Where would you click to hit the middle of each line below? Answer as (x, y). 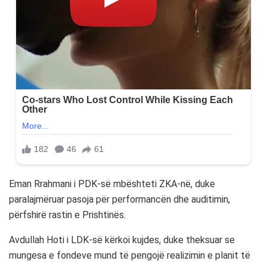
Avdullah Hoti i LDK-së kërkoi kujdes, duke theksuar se (122, 240)
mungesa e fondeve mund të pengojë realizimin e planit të (130, 256)
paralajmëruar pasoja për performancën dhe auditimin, (119, 200)
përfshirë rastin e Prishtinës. (67, 215)
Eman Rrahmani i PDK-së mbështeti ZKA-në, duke (112, 184)
